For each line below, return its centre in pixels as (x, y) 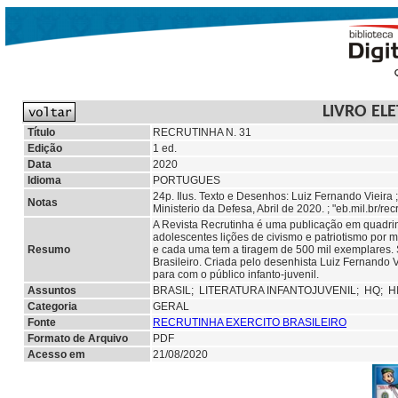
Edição (45, 148)
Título (41, 132)
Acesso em (56, 354)
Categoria (52, 306)
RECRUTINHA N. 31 (202, 132)
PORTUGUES (187, 180)
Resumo (49, 250)
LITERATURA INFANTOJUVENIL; (282, 291)
